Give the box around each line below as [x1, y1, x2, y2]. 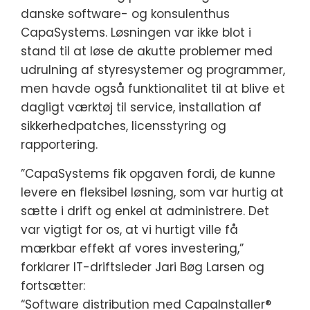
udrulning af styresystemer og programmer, [21, 62, 285, 78]
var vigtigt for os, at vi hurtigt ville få [21, 221, 238, 238]
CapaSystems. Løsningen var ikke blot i [21, 24, 251, 41]
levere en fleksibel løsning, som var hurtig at [21, 184, 284, 201]
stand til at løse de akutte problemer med [21, 43, 273, 60]
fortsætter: [21, 277, 85, 294]
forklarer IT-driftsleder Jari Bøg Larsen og [21, 259, 264, 275]
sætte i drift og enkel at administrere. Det [21, 203, 269, 219]
